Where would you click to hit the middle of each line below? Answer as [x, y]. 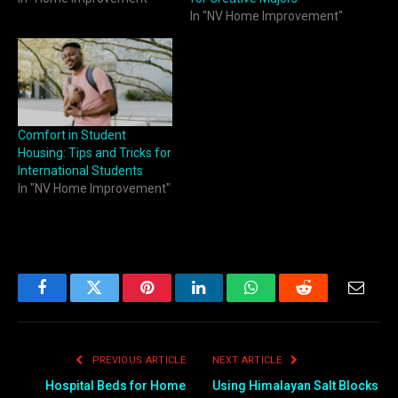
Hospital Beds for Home [115, 386]
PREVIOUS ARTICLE [137, 361]
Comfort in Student [72, 135]
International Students [80, 171]
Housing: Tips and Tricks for [95, 153]
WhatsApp [284, 301]
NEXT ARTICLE [249, 361]
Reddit [324, 301]
